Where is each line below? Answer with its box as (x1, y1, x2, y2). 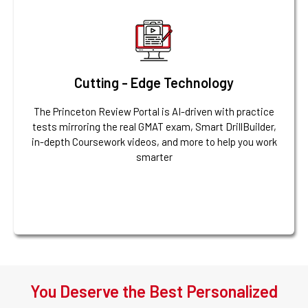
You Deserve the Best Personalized (30, 281, 278, 302)
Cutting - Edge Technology (74, 74, 234, 91)
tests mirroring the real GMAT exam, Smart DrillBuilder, (32, 120, 276, 133)
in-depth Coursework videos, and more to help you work (31, 135, 277, 148)
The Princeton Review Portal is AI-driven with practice (34, 104, 274, 118)
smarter (135, 150, 173, 163)
